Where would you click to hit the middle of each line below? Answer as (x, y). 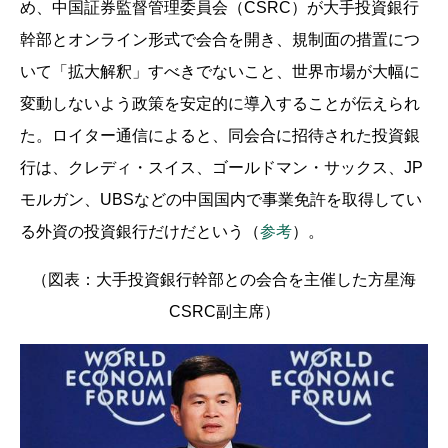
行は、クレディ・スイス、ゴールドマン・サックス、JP (221, 167)
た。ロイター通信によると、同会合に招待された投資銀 (220, 135)
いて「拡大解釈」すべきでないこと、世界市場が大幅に (220, 71)
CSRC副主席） (224, 311)
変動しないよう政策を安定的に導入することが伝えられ (220, 103)
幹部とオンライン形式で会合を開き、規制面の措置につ (220, 39)
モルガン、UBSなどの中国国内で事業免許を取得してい (221, 199)
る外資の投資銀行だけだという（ (140, 231)
